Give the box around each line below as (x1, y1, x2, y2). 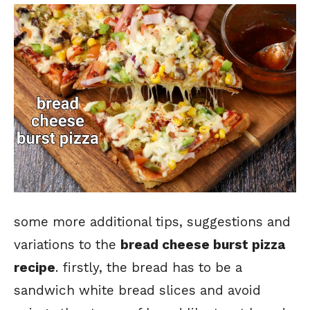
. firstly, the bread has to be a (55, 259, 242, 276)
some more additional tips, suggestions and (14, 214, 291, 230)
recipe (14, 259, 55, 276)
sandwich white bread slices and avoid (14, 282, 261, 299)
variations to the (14, 237, 120, 253)
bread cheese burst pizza (120, 237, 285, 253)
